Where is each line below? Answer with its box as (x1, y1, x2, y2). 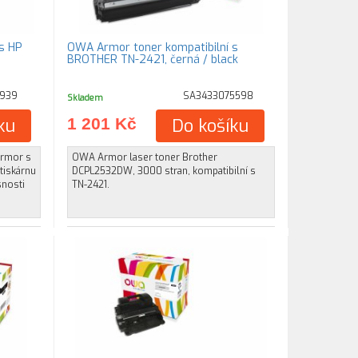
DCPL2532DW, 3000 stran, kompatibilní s (72, 165, 257, 177)
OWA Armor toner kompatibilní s (67, 40, 239, 55)
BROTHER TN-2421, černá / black (67, 52, 239, 67)
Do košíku (172, 114, 249, 137)
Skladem (67, 92, 104, 103)
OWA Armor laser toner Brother (72, 151, 218, 164)
